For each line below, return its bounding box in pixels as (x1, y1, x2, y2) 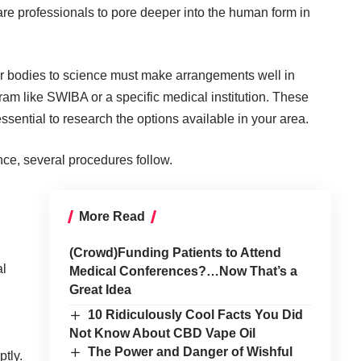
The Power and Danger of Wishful (88, 344, 293, 359)
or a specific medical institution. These (88, 89, 309, 104)
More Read (78, 209, 145, 223)
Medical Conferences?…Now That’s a (68, 263, 297, 278)
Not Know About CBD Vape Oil (68, 326, 255, 340)
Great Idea (68, 282, 131, 297)
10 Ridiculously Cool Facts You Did (88, 307, 304, 322)
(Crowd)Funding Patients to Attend (68, 245, 281, 259)
